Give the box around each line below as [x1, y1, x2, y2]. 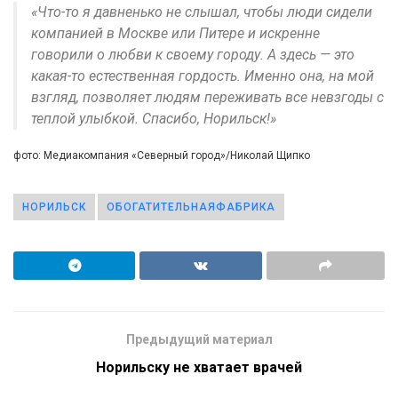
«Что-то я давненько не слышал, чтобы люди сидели [31, 3, 372, 20]
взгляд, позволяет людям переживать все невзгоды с [31, 88, 384, 106]
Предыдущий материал [125, 331, 273, 346]
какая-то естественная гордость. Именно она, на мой [31, 67, 374, 84]
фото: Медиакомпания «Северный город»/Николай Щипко [13, 148, 310, 162]
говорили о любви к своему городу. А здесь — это [31, 45, 354, 63]
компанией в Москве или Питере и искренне [31, 24, 320, 42]
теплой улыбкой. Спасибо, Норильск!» [31, 109, 276, 127]
